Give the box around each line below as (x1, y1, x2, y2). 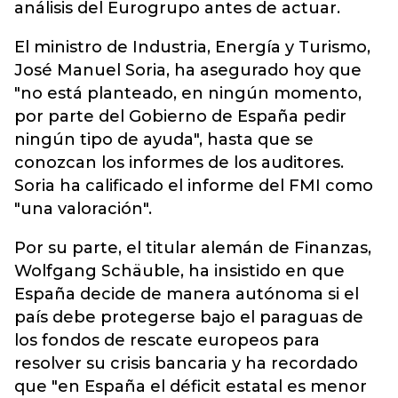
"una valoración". (14, 199, 152, 219)
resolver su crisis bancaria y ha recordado (14, 354, 358, 373)
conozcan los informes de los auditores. (14, 153, 344, 172)
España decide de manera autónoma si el (14, 284, 359, 304)
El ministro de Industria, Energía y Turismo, (14, 37, 370, 57)
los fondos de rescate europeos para (14, 330, 320, 350)
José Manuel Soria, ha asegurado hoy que (14, 60, 362, 80)
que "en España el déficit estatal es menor (14, 377, 367, 396)
